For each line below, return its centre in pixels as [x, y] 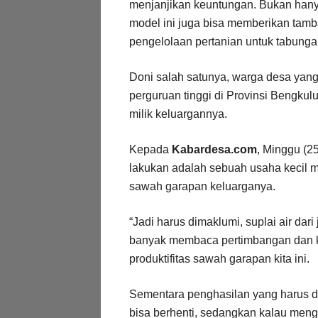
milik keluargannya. [178, 114]
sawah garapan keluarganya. [202, 186]
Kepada [150, 149]
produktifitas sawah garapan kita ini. [219, 258]
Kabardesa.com [214, 149]
